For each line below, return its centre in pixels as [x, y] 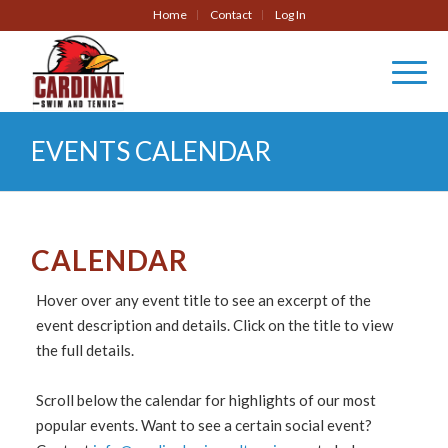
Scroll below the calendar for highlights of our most [206, 400]
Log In [290, 14]
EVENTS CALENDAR [151, 151]
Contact [230, 14]
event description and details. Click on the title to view [215, 325]
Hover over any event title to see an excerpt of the [204, 300]
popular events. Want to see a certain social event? [204, 425]
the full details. [85, 350]
